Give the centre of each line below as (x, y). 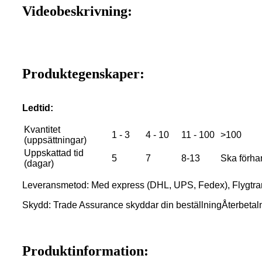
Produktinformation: (85, 251)
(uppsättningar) (55, 140)
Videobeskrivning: (77, 11)
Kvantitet (42, 129)
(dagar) (39, 163)
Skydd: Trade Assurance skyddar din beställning (122, 205)
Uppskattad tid (54, 153)
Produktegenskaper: (83, 73)
